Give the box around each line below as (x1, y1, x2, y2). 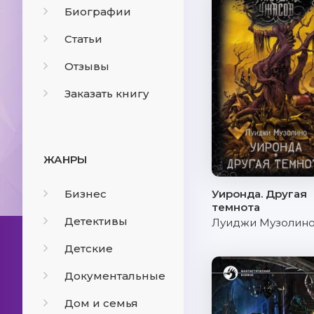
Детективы (64, 214, 128, 228)
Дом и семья (64, 296, 138, 310)
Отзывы (64, 60, 109, 73)
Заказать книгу (64, 87, 149, 100)
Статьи (64, 32, 102, 46)
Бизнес (64, 187, 107, 200)
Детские (64, 242, 113, 255)
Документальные (64, 269, 165, 282)
